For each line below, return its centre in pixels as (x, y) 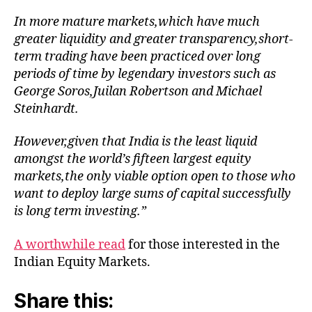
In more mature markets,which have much (137, 22)
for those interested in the (203, 244)
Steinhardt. (46, 109)
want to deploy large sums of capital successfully (153, 194)
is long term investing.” (80, 211)
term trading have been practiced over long (137, 56)
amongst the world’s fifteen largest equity (133, 159)
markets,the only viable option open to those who (155, 177)
